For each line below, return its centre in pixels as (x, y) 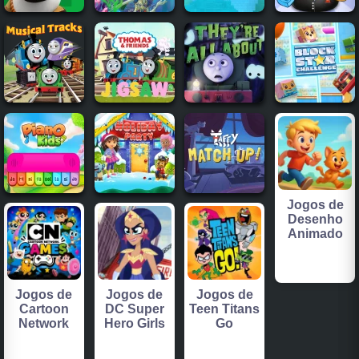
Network (44, 324)
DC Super (134, 309)
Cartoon (44, 309)
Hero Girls (134, 324)
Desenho (315, 219)
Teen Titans (225, 309)
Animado (315, 233)
